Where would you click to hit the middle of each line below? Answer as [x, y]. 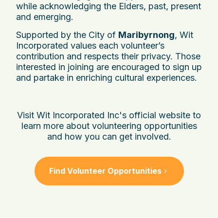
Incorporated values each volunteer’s [90, 45]
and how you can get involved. [109, 136]
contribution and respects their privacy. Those [108, 56]
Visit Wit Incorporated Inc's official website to [109, 115]
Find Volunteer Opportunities [105, 171]
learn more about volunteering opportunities [109, 126]
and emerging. [45, 17]
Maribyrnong [146, 35]
